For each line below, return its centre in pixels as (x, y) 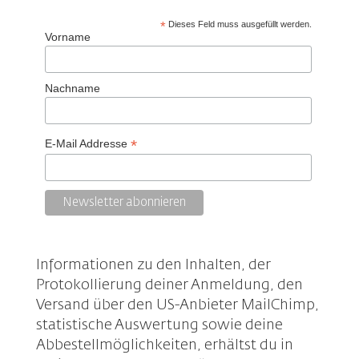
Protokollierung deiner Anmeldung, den (169, 285)
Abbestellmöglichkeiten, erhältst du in (164, 345)
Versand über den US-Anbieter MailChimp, (177, 305)
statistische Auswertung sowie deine (159, 325)
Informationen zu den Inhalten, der (153, 265)
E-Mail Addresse (87, 144)
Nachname (72, 88)
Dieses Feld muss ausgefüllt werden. (239, 24)
